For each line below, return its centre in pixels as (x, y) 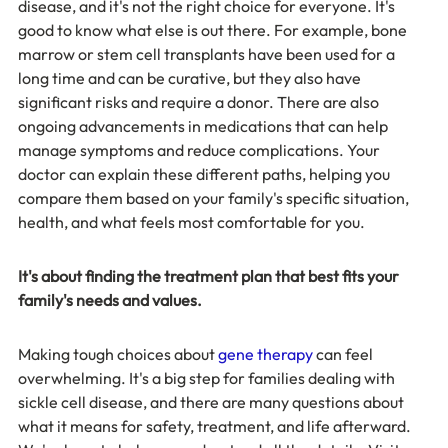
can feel (344, 353)
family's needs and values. (110, 299)
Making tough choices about (118, 353)
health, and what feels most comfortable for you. (191, 221)
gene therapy (265, 353)
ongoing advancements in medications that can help (204, 125)
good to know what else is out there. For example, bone (214, 29)
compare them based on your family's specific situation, (215, 197)
